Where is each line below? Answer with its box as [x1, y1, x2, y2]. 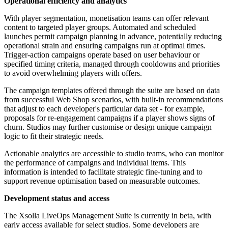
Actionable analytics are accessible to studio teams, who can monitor [4, 149, 223, 158]
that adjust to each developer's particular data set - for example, [4, 104, 205, 113]
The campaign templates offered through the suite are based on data [4, 86, 220, 95]
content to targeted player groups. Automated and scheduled [4, 23, 196, 32]
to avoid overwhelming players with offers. [4, 69, 142, 78]
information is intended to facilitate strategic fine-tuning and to [4, 167, 203, 177]
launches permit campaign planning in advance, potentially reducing [4, 32, 222, 41]
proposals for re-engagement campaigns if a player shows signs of [4, 113, 215, 123]
